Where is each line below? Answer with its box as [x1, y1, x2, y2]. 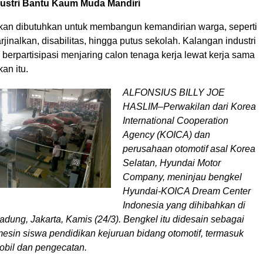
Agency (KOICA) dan [123, 130, 210, 140]
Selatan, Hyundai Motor [123, 158, 221, 168]
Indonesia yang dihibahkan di [123, 200, 245, 210]
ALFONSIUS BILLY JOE [123, 87, 225, 97]
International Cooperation [123, 116, 228, 126]
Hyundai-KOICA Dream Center [123, 186, 251, 196]
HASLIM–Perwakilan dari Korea [123, 102, 256, 112]
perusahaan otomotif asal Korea [123, 144, 255, 154]
